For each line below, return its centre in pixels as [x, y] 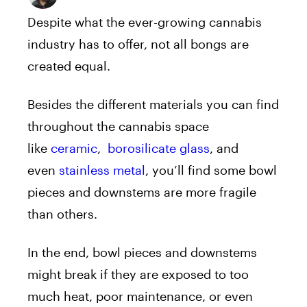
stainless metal [102, 170]
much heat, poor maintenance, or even [140, 296]
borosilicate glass [157, 148]
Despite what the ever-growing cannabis [145, 22]
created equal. [69, 65]
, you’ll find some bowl [211, 170]
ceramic [74, 148]
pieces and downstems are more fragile [142, 192]
